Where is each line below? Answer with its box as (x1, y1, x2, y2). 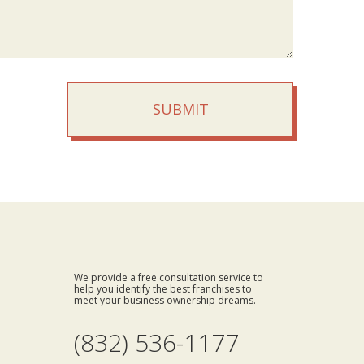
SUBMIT (152, 98, 209, 119)
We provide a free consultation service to (74, 270, 263, 284)
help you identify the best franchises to (74, 281, 252, 296)
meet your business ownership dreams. (74, 292, 256, 307)
